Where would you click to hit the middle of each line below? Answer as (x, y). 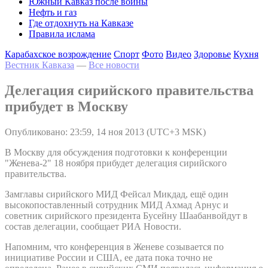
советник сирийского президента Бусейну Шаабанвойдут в (126, 215)
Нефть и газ (53, 12)
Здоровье (212, 54)
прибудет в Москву (66, 106)
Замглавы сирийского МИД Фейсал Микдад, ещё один (117, 194)
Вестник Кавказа (39, 65)
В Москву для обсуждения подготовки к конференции (116, 152)
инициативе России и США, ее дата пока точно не (109, 257)
